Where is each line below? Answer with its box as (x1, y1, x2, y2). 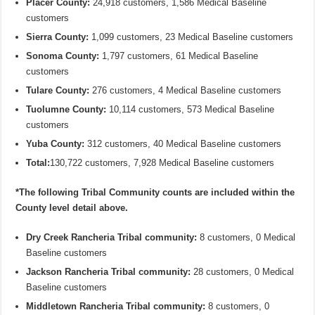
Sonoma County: (26, 51, 103, 62)
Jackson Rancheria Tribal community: (26, 266, 194, 278)
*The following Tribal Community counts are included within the (15, 187, 295, 198)
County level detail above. (15, 202, 129, 214)
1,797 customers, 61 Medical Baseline (102, 51, 259, 62)
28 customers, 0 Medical (193, 266, 295, 278)
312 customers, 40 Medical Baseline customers (87, 139, 282, 150)
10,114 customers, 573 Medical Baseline (109, 104, 275, 115)
